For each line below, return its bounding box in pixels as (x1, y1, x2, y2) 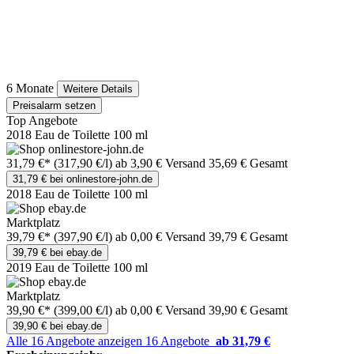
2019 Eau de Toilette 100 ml (6, 261, 148, 275)
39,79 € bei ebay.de (13, 247, 102, 259)
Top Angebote (6, 114, 77, 128)
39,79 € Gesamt (209, 230, 288, 244)
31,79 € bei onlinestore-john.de (13, 173, 153, 186)
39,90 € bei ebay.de (13, 320, 102, 333)
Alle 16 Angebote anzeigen (6, 334, 145, 348)
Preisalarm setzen (13, 100, 96, 112)
